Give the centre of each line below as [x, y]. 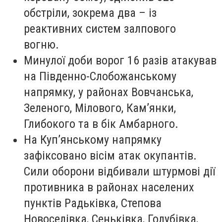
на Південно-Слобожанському [100, 77]
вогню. [44, 45]
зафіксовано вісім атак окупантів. [110, 156]
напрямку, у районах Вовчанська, [109, 92]
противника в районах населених [109, 188]
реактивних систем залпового [100, 29]
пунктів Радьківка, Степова [93, 203]
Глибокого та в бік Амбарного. [101, 124]
